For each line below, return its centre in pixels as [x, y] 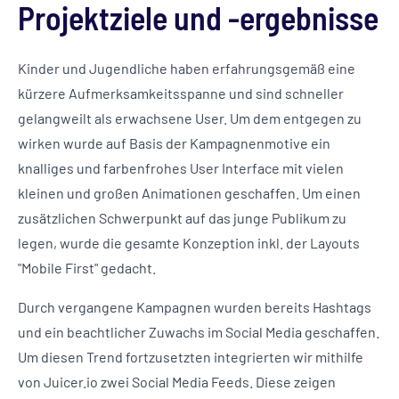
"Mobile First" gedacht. [87, 267]
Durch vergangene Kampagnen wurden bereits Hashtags [195, 306]
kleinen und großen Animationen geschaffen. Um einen [189, 192]
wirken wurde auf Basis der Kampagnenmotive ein [174, 142]
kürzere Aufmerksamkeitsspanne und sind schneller [181, 93]
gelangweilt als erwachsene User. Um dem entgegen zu [190, 118]
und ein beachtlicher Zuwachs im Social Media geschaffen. [199, 331]
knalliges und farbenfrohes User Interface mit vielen [181, 167]
